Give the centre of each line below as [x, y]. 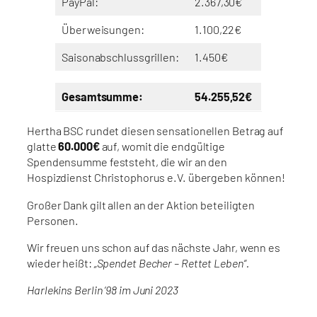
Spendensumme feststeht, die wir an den [127, 162]
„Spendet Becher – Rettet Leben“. [171, 263]
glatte [43, 146]
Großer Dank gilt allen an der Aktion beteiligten [141, 204]
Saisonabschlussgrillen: [120, 57]
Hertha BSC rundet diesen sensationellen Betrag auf [155, 131]
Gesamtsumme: [102, 97]
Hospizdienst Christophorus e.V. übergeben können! [156, 178]
